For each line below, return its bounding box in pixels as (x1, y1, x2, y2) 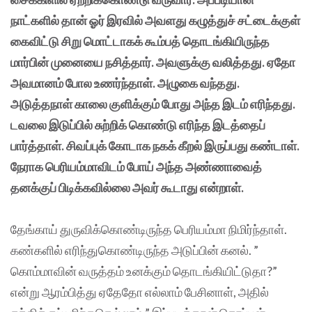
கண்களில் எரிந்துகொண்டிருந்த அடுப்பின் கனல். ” (10, 242, 258, 258)
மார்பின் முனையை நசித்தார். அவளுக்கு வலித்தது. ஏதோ (10, 54, 295, 70)
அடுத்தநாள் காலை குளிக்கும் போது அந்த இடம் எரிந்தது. (10, 96, 295, 112)
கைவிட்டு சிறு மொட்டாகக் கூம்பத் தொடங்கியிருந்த (10, 33, 270, 49)
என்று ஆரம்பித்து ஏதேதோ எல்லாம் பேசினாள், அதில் (10, 284, 269, 300)
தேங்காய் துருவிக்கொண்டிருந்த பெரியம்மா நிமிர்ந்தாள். (10, 221, 287, 237)
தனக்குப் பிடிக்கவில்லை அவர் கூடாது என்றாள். (10, 180, 244, 196)
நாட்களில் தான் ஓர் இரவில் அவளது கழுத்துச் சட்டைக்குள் (10, 13, 300, 29)
